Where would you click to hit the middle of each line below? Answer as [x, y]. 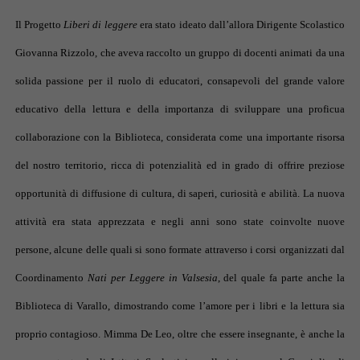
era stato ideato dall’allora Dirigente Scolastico [241, 24]
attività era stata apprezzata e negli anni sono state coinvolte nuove [180, 221]
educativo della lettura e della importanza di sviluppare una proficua [180, 108]
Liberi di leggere [100, 24]
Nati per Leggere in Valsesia [152, 277]
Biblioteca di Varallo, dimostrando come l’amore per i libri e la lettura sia [180, 305]
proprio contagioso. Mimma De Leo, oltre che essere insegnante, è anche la [180, 333]
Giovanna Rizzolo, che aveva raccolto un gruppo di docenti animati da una [180, 52]
